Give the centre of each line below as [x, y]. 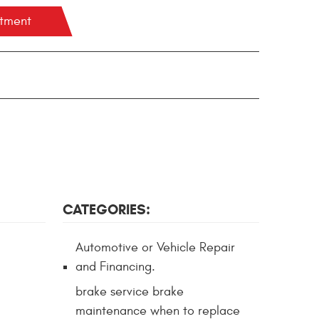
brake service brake [130, 291]
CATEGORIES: [106, 209]
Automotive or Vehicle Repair [155, 248]
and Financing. [115, 267]
